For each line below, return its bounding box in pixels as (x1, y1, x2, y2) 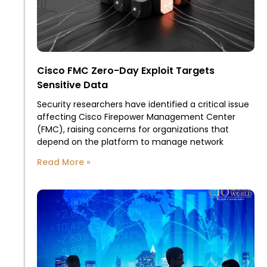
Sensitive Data (37, 78, 108, 92)
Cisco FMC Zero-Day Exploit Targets (37, 64, 215, 78)
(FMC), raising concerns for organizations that (37, 123, 229, 136)
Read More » (37, 156, 91, 169)
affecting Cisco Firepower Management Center (37, 111, 235, 123)
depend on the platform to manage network (37, 136, 223, 148)
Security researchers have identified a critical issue (37, 98, 249, 111)
